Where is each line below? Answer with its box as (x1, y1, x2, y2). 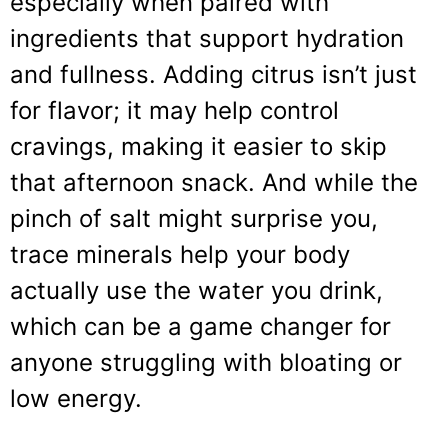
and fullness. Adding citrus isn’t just (10, 59, 417, 89)
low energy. (10, 383, 142, 413)
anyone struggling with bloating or (10, 347, 402, 377)
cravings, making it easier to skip (10, 131, 387, 161)
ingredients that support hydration (10, 23, 404, 53)
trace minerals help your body (10, 239, 350, 269)
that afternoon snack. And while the (10, 167, 418, 197)
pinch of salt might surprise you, (10, 203, 378, 233)
